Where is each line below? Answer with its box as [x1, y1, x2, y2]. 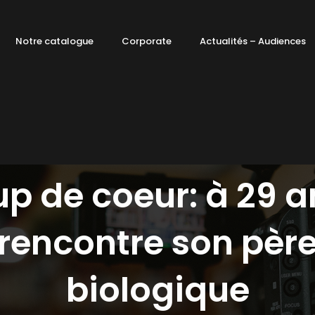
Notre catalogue [15, 34, 94, 48]
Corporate [122, 34, 172, 48]
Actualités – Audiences [200, 34, 307, 48]
